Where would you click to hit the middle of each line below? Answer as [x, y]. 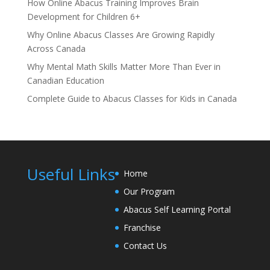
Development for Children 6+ [83, 17]
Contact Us [145, 246]
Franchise [142, 228]
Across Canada [56, 49]
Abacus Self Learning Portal [177, 209]
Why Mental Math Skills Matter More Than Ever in [124, 67]
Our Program [149, 191]
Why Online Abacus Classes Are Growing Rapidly [121, 35]
